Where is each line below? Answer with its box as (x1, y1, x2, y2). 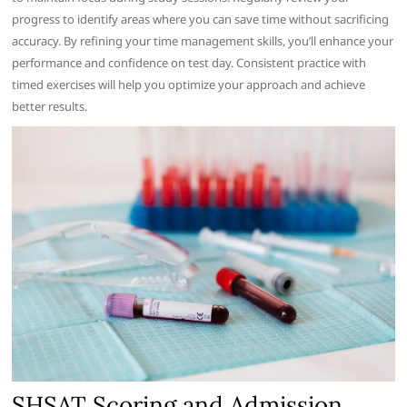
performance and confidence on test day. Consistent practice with (12, 55, 367, 72)
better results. (12, 98, 88, 115)
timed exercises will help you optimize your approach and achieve (12, 76, 366, 94)
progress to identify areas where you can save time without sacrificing (12, 11, 390, 28)
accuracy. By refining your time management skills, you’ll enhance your (12, 33, 394, 50)
